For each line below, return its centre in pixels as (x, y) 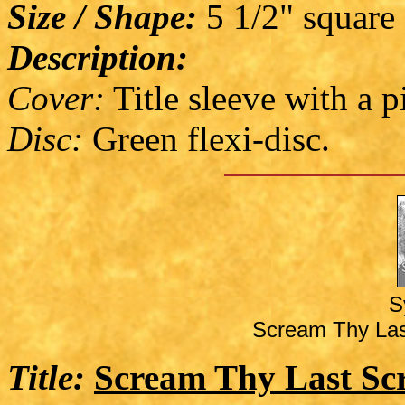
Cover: (56, 99)
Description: (98, 58)
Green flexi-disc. (207, 139)
